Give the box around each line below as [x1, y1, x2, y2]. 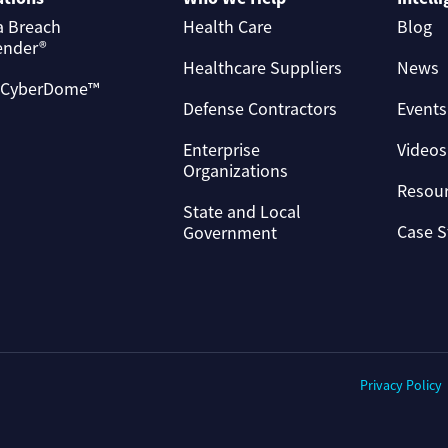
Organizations [182, 160, 288, 182]
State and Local [182, 201, 301, 223]
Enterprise [182, 139, 260, 161]
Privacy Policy [360, 375, 442, 394]
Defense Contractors [182, 98, 337, 120]
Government [182, 222, 277, 244]
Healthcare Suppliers [182, 57, 342, 79]
